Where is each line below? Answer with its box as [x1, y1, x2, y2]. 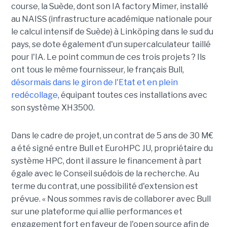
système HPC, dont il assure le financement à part [11, 156, 202, 166]
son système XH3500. [11, 103, 96, 113]
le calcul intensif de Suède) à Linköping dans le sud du [11, 27, 213, 37]
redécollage [11, 90, 58, 100]
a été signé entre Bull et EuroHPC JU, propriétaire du [11, 143, 213, 154]
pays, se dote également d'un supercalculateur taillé [11, 40, 211, 50]
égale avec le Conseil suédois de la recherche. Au [11, 169, 199, 179]
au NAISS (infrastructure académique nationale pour [11, 14, 212, 24]
